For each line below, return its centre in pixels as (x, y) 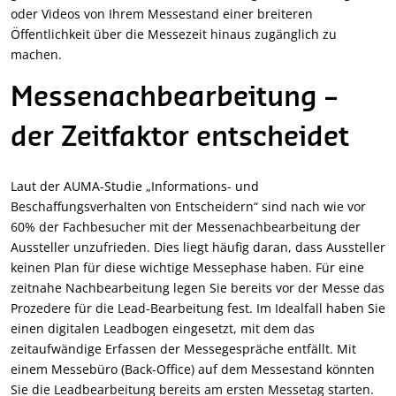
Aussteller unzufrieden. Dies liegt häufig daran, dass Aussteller (198, 247)
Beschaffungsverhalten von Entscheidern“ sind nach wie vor (188, 207)
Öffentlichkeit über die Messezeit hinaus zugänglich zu (174, 34)
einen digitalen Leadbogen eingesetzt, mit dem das (163, 329)
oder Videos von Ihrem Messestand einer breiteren (162, 14)
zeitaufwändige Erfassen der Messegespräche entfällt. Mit (183, 349)
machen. (36, 55)
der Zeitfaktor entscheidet (180, 138)
